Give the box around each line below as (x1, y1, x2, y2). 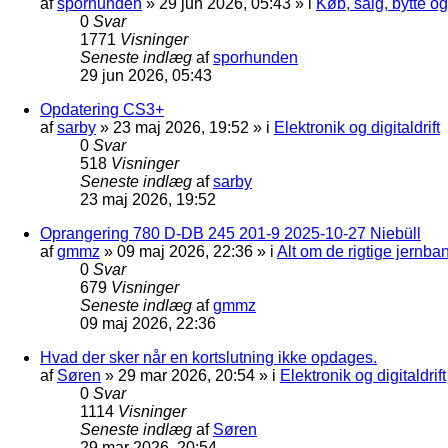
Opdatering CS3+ (40, 100, 164, 118)
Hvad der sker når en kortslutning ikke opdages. (40, 348, 377, 366)
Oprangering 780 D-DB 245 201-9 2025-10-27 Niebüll (40, 224, 421, 242)
